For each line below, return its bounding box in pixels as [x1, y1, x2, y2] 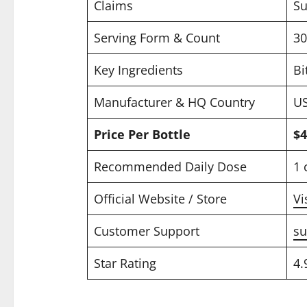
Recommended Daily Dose [93, 158, 247, 175]
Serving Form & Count [93, 29, 220, 46]
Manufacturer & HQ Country [93, 93, 255, 110]
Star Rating [93, 254, 156, 271]
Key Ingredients [93, 61, 183, 78]
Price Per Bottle [93, 125, 191, 143]
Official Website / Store [93, 190, 227, 207]
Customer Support [93, 222, 199, 239]
